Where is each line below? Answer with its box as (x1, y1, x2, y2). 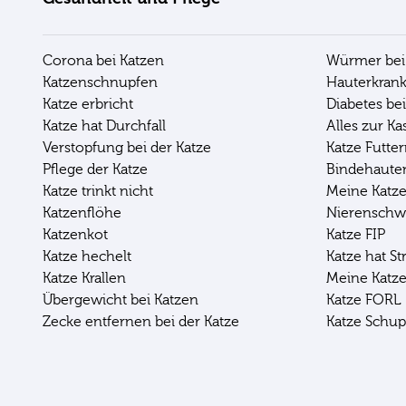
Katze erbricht (43, 95, 133, 112)
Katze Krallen (43, 269, 126, 286)
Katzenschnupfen (43, 73, 158, 91)
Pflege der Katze (43, 160, 148, 178)
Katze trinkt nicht (43, 182, 153, 199)
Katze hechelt (43, 247, 131, 265)
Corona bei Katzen (43, 52, 164, 69)
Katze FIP (326, 226, 385, 243)
